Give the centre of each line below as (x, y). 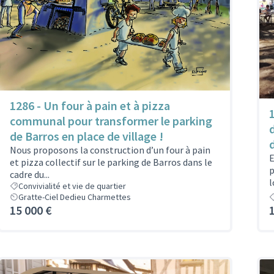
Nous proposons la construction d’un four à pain (110, 150)
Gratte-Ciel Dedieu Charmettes (75, 197)
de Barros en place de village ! (87, 136)
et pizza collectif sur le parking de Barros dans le (111, 162)
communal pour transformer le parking (111, 120)
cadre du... (30, 174)
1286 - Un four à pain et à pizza (90, 105)
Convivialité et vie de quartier (72, 186)
